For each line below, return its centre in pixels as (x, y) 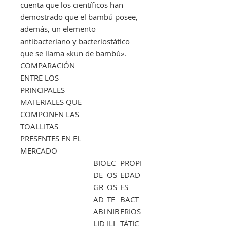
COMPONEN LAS (50, 114)
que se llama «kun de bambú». (73, 53)
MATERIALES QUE (51, 102)
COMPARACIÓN (48, 65)
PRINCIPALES (43, 89)
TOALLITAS (39, 126)
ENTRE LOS (40, 77)
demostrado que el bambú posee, (79, 16)
